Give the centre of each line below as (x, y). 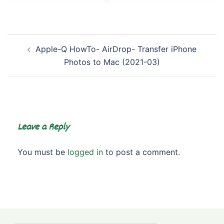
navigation (30, 55)
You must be (42, 152)
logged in (85, 152)
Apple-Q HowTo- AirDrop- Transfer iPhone (116, 49)
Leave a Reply (43, 128)
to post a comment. (141, 152)
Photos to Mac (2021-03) (112, 62)
